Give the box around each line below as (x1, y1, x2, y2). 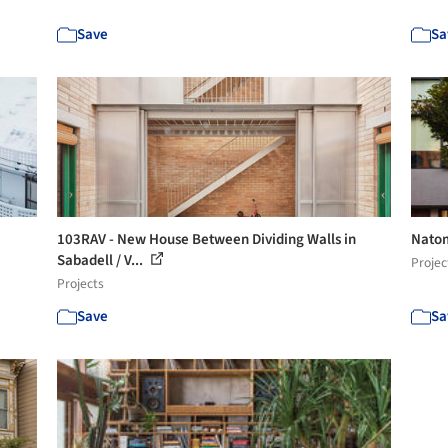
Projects (57, 274, 105, 293)
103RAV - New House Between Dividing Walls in (57, 229, 357, 250)
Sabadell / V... (57, 250, 147, 271)
